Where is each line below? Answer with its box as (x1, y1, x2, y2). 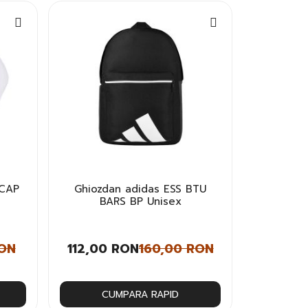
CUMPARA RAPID (102, 287, 179, 302)
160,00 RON (138, 239, 214, 258)
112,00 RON (67, 239, 139, 258)
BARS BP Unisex (99, 193, 181, 209)
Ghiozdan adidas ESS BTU (74, 181, 207, 197)
